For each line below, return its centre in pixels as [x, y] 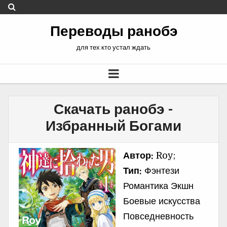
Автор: [138, 156]
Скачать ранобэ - [113, 109]
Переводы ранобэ [113, 31]
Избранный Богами [113, 126]
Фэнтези [160, 171]
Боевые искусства [161, 201]
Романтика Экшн [158, 186]
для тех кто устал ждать [113, 47]
